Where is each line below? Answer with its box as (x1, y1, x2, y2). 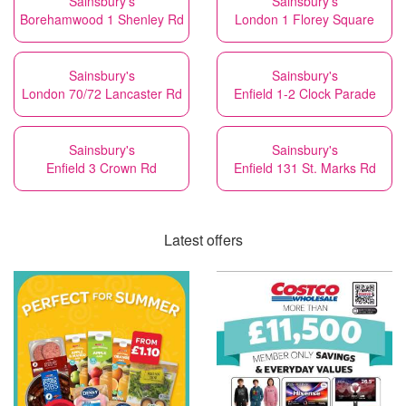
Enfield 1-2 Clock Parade (233, 84, 376, 102)
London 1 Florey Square (235, 10, 374, 28)
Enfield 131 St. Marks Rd (233, 159, 376, 177)
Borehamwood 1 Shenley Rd (19, 10, 184, 28)
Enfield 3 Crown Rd (46, 159, 157, 177)
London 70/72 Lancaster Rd (21, 84, 182, 102)
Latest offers (163, 229, 243, 250)
